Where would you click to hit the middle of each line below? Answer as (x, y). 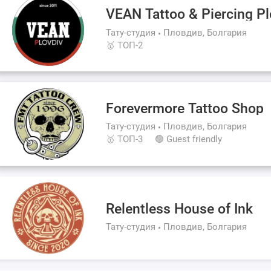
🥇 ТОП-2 (125, 45)
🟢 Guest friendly (189, 139)
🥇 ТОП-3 (125, 139)
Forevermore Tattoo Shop (185, 108)
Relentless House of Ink (180, 209)
